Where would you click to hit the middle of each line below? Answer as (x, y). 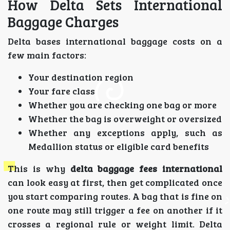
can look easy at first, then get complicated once (115, 182)
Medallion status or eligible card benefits (119, 146)
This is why (39, 168)
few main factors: (47, 55)
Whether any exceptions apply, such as (125, 132)
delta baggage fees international (146, 168)
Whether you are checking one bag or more (122, 104)
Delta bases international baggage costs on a (115, 41)
